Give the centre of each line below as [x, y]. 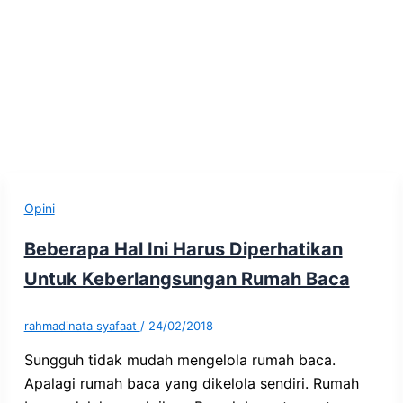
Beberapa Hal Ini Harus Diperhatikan [183, 249]
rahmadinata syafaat [82, 325]
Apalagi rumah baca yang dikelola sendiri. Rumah [191, 383]
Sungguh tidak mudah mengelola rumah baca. [179, 359]
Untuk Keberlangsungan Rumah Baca [187, 278]
